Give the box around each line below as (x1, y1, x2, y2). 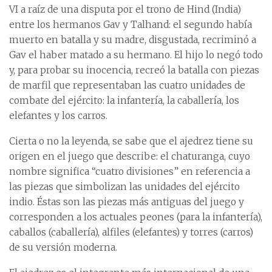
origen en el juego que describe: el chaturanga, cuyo (9, 151, 250, 163)
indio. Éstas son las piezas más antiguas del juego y (9, 196, 244, 208)
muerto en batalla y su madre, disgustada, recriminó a (9, 34, 256, 46)
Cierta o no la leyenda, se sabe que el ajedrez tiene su (9, 135, 253, 148)
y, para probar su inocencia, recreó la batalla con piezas (9, 64, 259, 76)
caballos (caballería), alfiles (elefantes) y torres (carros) (9, 226, 253, 239)
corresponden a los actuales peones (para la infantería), (9, 211, 262, 223)
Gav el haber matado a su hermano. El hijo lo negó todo (9, 49, 263, 61)
